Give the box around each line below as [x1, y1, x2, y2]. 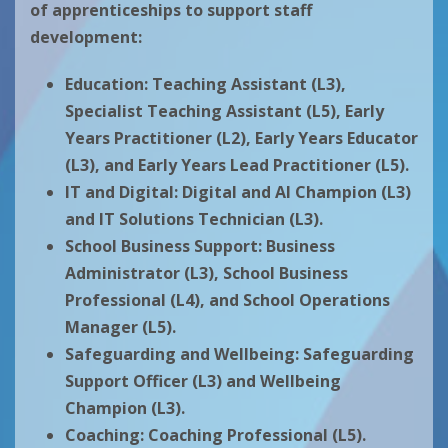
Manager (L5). [65, 316, 176, 339]
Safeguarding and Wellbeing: [65, 343, 299, 366]
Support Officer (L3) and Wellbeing [65, 370, 341, 393]
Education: [65, 73, 152, 96]
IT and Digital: [65, 181, 178, 204]
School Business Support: [65, 235, 262, 258]
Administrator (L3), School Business [65, 262, 348, 285]
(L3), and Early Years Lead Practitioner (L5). [65, 154, 409, 177]
